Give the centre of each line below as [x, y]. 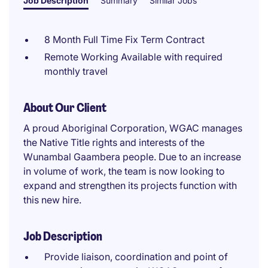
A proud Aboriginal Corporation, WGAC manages [133, 128]
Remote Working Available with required [133, 57]
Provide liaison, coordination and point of [136, 257]
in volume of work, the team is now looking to [124, 171]
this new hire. [52, 200]
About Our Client [65, 108]
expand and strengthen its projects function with [130, 185]
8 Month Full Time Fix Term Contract [124, 39]
